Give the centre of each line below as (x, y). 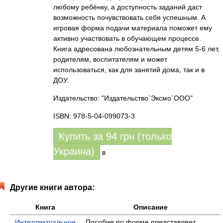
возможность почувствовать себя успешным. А (129, 17)
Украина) (74, 151)
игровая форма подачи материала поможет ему (133, 28)
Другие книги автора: (52, 187)
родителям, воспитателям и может (110, 59)
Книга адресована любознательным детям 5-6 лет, (136, 49)
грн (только (146, 136)
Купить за (82, 136)
